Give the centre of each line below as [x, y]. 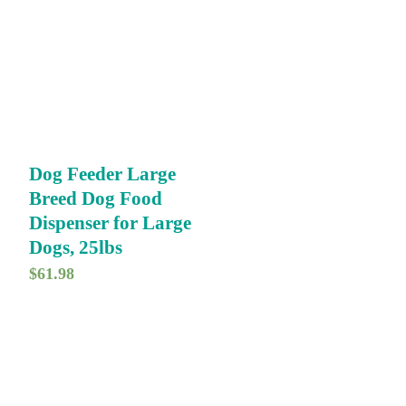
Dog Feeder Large [102, 174]
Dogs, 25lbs [75, 247]
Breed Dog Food [95, 198]
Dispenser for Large [110, 222]
